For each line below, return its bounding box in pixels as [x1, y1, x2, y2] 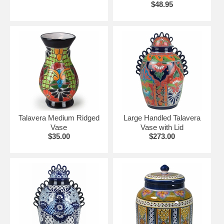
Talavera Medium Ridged [18, 113, 99, 122]
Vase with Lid [140, 122, 183, 131]
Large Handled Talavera [123, 113, 200, 122]
